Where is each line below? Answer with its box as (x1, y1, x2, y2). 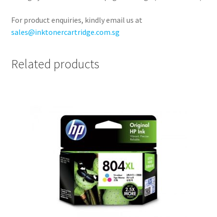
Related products (11, 56, 99, 72)
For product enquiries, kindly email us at (11, 15, 142, 25)
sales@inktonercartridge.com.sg (11, 27, 120, 37)
